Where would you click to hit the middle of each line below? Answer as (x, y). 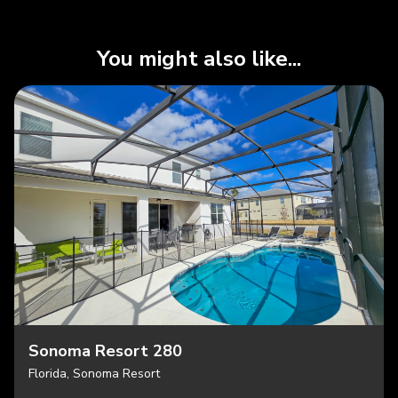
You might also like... (199, 59)
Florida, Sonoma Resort (94, 374)
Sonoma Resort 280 (105, 351)
